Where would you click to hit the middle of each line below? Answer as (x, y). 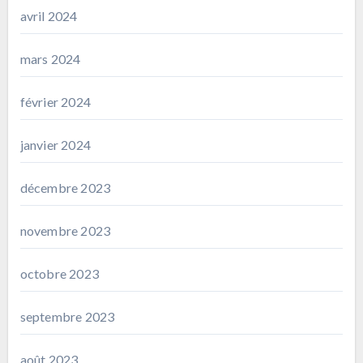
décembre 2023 (65, 187)
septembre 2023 (67, 316)
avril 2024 (49, 15)
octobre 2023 (59, 273)
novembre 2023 (65, 230)
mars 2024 (50, 58)
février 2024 (55, 101)
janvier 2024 (55, 144)
